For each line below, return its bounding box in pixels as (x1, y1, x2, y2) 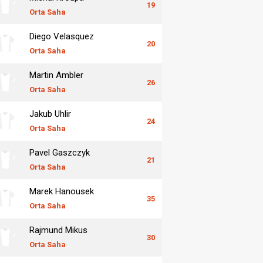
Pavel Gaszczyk (29, 147, 90, 158)
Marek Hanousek (29, 186, 94, 197)
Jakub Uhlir (29, 108, 71, 119)
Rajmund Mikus (29, 224, 87, 235)
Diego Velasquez (29, 31, 94, 42)
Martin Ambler (29, 69, 83, 80)
